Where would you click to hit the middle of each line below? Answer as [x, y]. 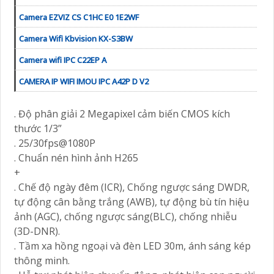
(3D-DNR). [37, 231]
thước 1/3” [38, 129]
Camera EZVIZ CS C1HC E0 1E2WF [79, 17]
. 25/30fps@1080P [55, 143]
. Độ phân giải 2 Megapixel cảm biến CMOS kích [122, 114]
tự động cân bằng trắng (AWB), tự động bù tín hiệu [131, 202]
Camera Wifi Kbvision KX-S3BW [76, 39]
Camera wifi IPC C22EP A [63, 60]
